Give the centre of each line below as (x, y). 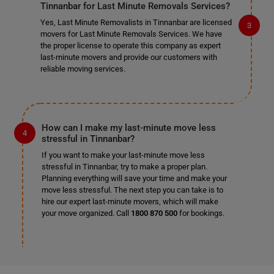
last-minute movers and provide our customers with (128, 57)
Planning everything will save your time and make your (134, 178)
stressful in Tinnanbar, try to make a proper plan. (124, 167)
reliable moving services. (83, 69)
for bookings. (201, 213)
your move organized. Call (86, 213)
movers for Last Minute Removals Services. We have (131, 34)
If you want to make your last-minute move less (123, 155)
